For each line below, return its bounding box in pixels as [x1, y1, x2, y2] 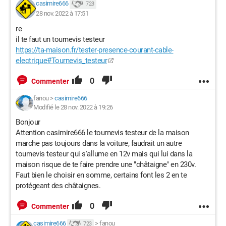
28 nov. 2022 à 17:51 [36, 10, 88, 17]
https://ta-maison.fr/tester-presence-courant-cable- [16, 45, 174, 54]
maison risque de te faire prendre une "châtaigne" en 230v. [16, 160, 196, 169]
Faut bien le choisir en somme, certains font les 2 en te [16, 171, 187, 180]
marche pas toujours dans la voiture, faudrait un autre [16, 139, 182, 148]
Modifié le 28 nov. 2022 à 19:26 [33, 103, 113, 111]
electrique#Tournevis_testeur [16, 56, 107, 65]
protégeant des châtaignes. [16, 181, 100, 190]
